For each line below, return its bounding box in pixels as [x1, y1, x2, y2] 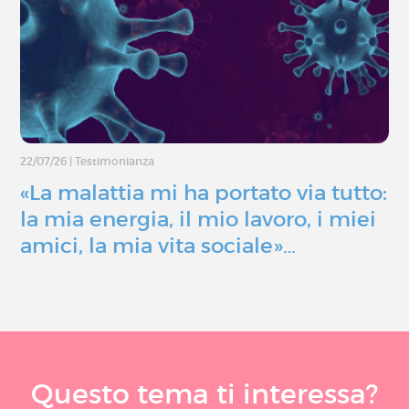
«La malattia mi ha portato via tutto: [20, 180, 387, 206]
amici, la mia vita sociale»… [20, 233, 296, 259]
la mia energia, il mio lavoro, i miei [20, 206, 376, 233]
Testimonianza [75, 154, 154, 169]
